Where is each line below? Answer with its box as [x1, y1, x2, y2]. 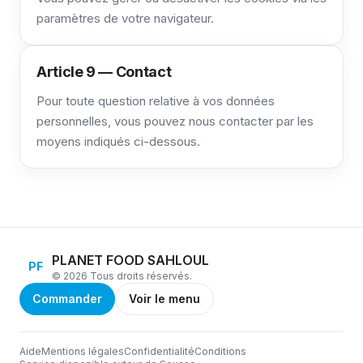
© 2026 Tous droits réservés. [52, 270, 192, 282]
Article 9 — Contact [36, 63, 172, 80]
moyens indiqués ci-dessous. [36, 134, 200, 149]
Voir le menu [129, 292, 200, 305]
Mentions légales [41, 345, 124, 357]
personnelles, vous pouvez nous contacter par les [36, 113, 314, 129]
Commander [32, 292, 102, 305]
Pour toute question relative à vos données [36, 93, 275, 109]
